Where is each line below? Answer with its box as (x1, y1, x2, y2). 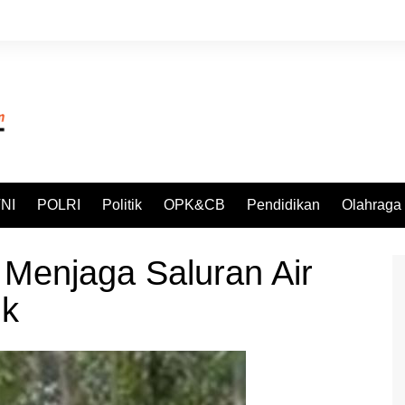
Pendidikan (247, 197, 320, 213)
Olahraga (342, 197, 401, 213)
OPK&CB (164, 197, 225, 213)
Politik (102, 197, 142, 213)
